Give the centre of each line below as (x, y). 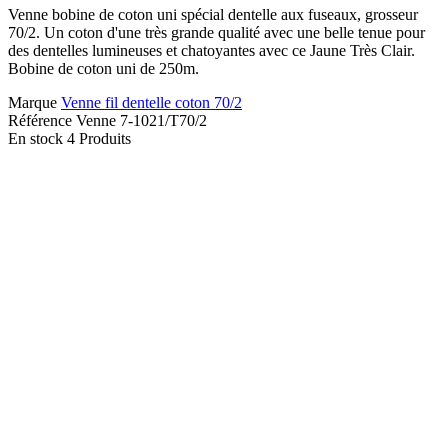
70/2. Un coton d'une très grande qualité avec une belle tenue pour (216, 33)
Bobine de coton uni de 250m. (103, 69)
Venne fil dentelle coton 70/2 (151, 103)
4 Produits (99, 139)
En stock (35, 139)
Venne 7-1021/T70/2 (141, 121)
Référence (42, 121)
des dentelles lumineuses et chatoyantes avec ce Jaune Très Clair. (211, 51)
